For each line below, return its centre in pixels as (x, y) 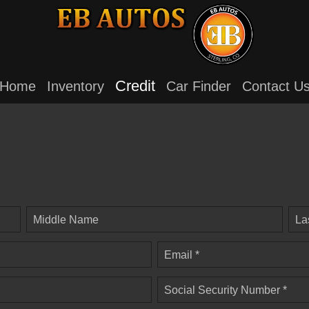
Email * (182, 255)
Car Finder (198, 86)
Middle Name (66, 219)
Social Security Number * (226, 290)
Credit (135, 86)
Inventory (75, 86)
